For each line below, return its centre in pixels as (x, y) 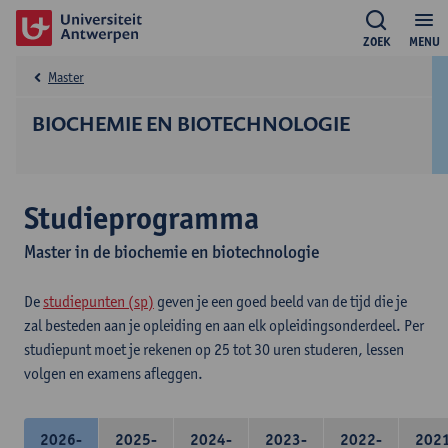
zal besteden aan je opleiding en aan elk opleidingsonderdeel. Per (224, 325)
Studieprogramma (141, 217)
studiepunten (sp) (98, 301)
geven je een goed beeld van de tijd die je (280, 301)
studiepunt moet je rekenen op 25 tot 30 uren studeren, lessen (214, 349)
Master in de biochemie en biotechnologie (171, 251)
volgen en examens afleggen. (113, 373)
